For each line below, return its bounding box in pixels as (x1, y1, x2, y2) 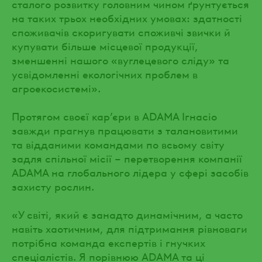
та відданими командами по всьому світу (12, 136, 225, 151)
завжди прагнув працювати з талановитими (12, 122, 238, 137)
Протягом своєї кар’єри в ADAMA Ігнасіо (12, 108, 217, 123)
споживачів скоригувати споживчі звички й (12, 23, 230, 39)
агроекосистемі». (12, 80, 101, 95)
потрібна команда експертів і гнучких (12, 234, 205, 249)
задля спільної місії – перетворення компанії (12, 150, 242, 165)
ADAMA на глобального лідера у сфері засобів (12, 164, 249, 179)
